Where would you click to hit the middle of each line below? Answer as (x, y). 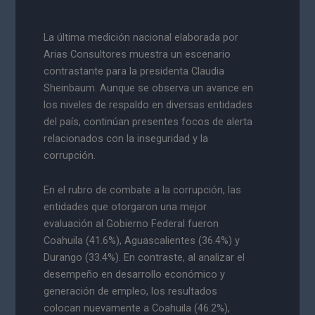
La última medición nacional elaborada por (141, 37)
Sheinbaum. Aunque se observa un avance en (149, 88)
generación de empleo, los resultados (131, 291)
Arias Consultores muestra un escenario (137, 54)
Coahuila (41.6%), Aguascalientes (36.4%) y (142, 241)
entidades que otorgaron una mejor (126, 207)
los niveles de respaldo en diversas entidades (148, 104)
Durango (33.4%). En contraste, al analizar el (144, 258)
